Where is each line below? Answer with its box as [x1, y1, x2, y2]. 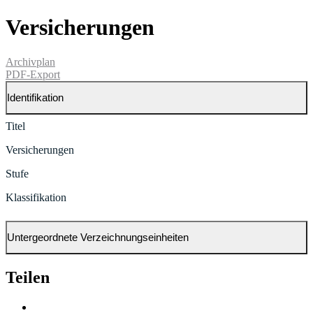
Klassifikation [6, 191, 66, 203]
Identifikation [7, 92, 64, 104]
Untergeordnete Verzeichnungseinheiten [7, 231, 189, 244]
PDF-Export [6, 68, 60, 80]
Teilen [6, 268, 50, 286]
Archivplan [6, 55, 55, 68]
